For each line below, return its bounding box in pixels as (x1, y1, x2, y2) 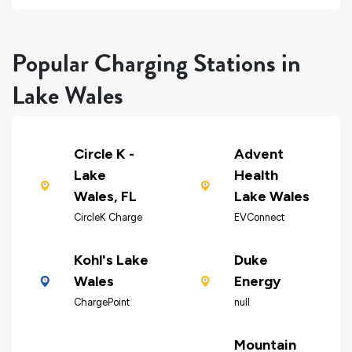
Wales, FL (73, 188, 137, 206)
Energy (233, 273, 280, 291)
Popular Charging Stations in (12, 44, 301, 82)
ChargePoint (73, 296, 130, 309)
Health (233, 167, 278, 185)
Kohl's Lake (73, 251, 148, 269)
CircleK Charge (73, 211, 142, 224)
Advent (233, 145, 284, 163)
